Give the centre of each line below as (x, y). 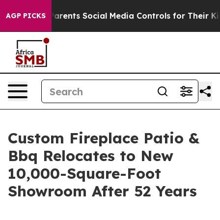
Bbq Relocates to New (91, 156)
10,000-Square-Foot (84, 173)
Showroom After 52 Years (102, 191)
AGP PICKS (26, 16)
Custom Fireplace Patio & (104, 138)
